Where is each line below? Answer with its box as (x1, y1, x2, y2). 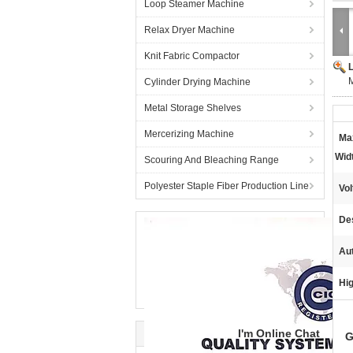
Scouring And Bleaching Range (144, 154, 279, 165)
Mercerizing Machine (144, 128, 234, 139)
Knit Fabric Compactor (144, 50, 240, 61)
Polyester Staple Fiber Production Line (144, 180, 309, 191)
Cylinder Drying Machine (144, 76, 251, 87)
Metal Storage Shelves (144, 102, 241, 113)
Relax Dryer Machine (144, 24, 235, 35)
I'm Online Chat (238, 327, 320, 340)
